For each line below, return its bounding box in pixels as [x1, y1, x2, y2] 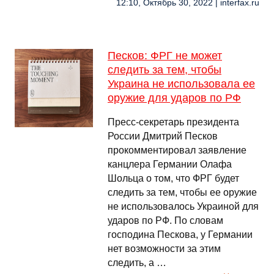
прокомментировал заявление [108, 145, 246, 155]
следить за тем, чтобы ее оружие [108, 187, 257, 198]
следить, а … [108, 257, 166, 268]
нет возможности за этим [108, 243, 221, 254]
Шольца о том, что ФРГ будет [108, 173, 239, 183]
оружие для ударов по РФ [108, 92, 241, 104]
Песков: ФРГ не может [108, 50, 222, 62]
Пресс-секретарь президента [108, 117, 239, 127]
